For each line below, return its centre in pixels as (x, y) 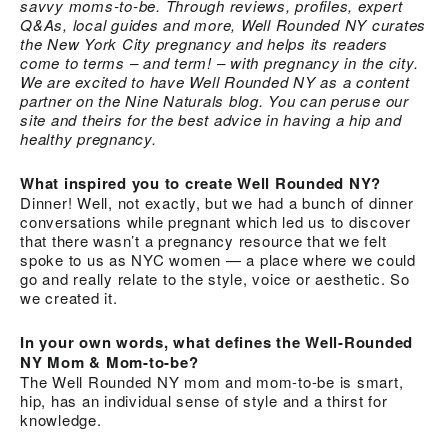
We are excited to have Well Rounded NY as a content (215, 81)
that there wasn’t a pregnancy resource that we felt (203, 240)
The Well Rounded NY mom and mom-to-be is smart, (212, 381)
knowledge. (61, 419)
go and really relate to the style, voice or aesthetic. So (215, 278)
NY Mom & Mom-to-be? (109, 361)
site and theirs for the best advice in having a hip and (211, 119)
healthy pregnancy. (88, 138)
